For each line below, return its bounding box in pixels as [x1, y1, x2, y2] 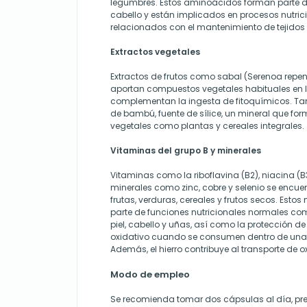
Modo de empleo [110, 267, 190, 281]
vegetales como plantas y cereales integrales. [110, 119, 304, 132]
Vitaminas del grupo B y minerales [110, 144, 261, 156]
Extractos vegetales [110, 45, 200, 58]
